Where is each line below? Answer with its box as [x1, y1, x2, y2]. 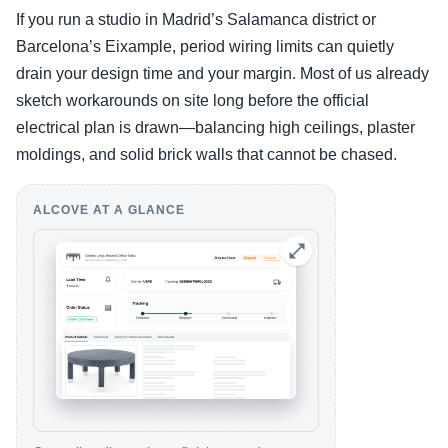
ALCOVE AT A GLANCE [33, 203, 185, 218]
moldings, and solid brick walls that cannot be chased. [16, 146, 397, 164]
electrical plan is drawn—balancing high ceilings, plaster [16, 119, 415, 137]
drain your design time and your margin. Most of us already [16, 65, 429, 83]
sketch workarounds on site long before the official [16, 92, 369, 110]
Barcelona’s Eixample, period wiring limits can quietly [16, 38, 394, 56]
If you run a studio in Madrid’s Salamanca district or [16, 11, 376, 29]
